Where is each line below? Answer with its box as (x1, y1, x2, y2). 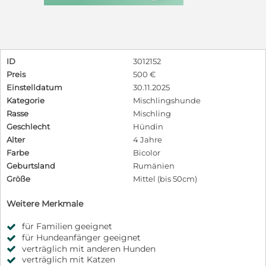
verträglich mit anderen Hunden (22, 243, 156, 254)
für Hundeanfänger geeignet (22, 232, 141, 243)
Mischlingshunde (133, 95, 201, 105)
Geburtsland (7, 160, 55, 170)
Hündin (133, 121, 163, 131)
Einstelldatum (7, 82, 62, 92)
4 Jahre (133, 134, 162, 144)
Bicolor (133, 147, 160, 157)
